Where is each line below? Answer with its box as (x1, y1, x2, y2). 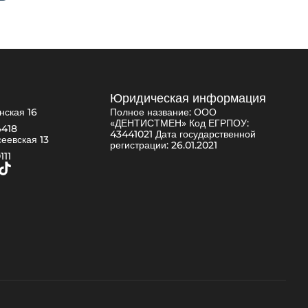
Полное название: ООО (110, 106, 217, 119)
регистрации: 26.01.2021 (110, 139, 217, 152)
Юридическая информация (110, 91, 266, 107)
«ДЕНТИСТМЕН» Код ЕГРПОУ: (110, 117, 249, 130)
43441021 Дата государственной (110, 128, 256, 141)
